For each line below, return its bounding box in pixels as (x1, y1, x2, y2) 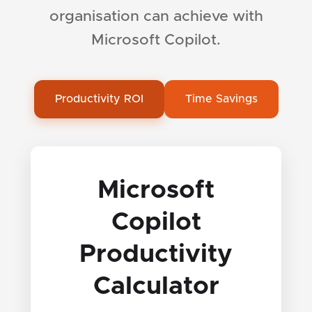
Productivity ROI (54, 93, 143, 104)
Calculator (93, 273, 219, 299)
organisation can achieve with (49, 8, 263, 24)
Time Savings (185, 93, 258, 104)
